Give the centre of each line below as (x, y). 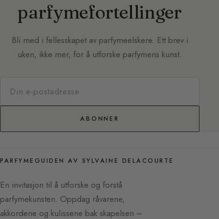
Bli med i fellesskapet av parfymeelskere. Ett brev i (100, 40)
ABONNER (100, 119)
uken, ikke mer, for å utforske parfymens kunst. (100, 55)
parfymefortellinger (100, 12)
